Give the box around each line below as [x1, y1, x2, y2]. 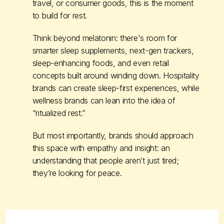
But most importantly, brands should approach [32, 130, 193, 140]
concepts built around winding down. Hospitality [32, 70, 199, 80]
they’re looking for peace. [32, 167, 122, 178]
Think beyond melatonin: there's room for [32, 32, 177, 43]
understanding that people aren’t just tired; [32, 155, 179, 165]
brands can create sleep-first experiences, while [32, 82, 199, 93]
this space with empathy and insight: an [32, 142, 170, 153]
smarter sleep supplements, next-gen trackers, [32, 45, 194, 55]
